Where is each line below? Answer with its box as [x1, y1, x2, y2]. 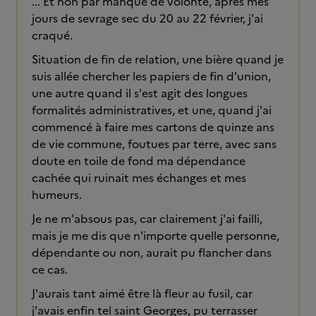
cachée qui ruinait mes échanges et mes [32, 169, 246, 186]
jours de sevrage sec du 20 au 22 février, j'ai [32, 10, 263, 27]
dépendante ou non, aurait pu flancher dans [32, 244, 272, 261]
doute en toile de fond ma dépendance [32, 152, 245, 169]
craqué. [32, 27, 75, 44]
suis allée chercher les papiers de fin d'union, [32, 68, 271, 85]
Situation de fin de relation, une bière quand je [32, 51, 284, 68]
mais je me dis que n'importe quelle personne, [32, 227, 279, 244]
